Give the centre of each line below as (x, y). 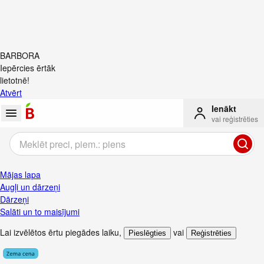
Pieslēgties (147, 233)
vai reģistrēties (235, 119)
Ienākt (224, 108)
